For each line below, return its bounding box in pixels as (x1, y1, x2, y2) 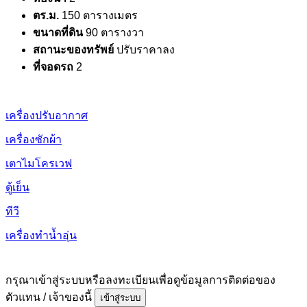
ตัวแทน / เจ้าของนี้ (5, 291, 95, 303)
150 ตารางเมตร (62, 9, 138, 21)
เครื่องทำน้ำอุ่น (5, 229, 77, 241)
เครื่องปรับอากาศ (5, 109, 88, 121)
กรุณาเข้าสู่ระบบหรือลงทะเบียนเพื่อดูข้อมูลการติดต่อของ (5, 273, 275, 286)
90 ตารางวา (86, 26, 144, 38)
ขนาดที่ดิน (33, 26, 83, 38)
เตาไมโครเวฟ (5, 157, 72, 169)
